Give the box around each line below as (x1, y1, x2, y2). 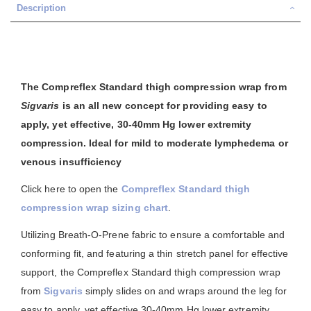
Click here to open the (21, 183, 121, 194)
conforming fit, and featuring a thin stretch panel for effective (21, 247, 289, 259)
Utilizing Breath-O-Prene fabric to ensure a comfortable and (21, 228, 285, 240)
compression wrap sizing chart (21, 201, 169, 213)
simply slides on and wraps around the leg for (82, 285, 287, 296)
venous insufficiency (21, 155, 122, 167)
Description (17, 2, 66, 13)
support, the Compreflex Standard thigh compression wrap (21, 266, 280, 278)
